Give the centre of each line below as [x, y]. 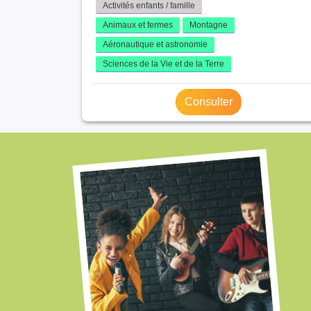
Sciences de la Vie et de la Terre [163, 64]
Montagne [209, 25]
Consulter [208, 101]
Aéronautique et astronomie [155, 44]
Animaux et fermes [138, 25]
